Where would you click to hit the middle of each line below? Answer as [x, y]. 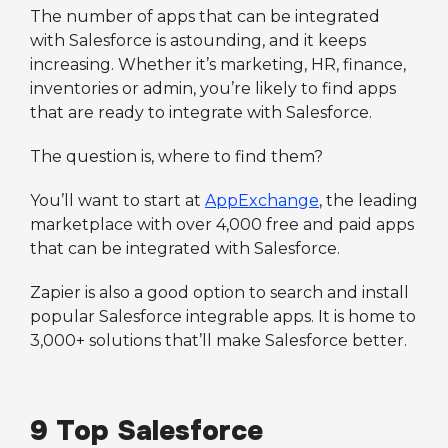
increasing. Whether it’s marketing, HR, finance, [218, 64]
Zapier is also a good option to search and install [219, 292]
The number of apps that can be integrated [205, 16]
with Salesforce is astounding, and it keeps [198, 40]
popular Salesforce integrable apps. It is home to [223, 316]
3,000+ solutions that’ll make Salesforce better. [218, 340]
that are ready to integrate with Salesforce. [201, 112]
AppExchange [262, 200]
